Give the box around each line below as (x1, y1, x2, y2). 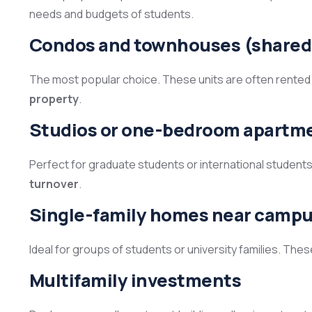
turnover (29, 176, 79, 192)
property (29, 91, 79, 107)
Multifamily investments (29, 268, 242, 293)
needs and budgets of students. (29, 6, 194, 22)
